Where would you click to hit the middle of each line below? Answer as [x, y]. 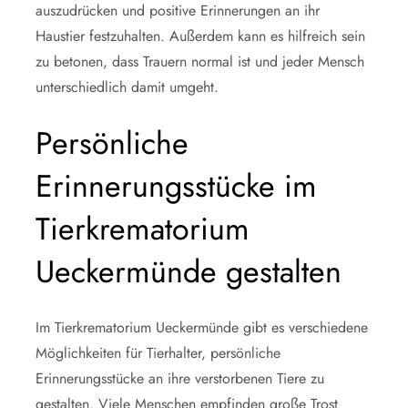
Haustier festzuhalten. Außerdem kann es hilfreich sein [200, 36]
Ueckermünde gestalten [189, 271]
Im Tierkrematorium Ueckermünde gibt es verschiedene [202, 327]
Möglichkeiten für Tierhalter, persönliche [158, 352]
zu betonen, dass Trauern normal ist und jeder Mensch [200, 61]
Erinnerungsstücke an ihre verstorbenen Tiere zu [180, 378]
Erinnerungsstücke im [176, 186]
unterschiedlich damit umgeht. [127, 87]
